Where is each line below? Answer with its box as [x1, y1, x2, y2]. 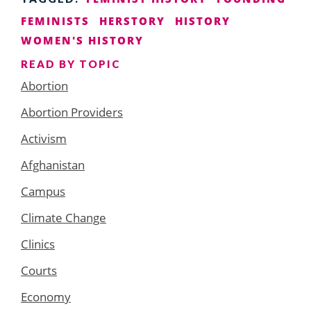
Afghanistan [21, 156, 85, 173]
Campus [21, 183, 65, 199]
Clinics [21, 235, 55, 252]
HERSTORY [99, 14, 165, 28]
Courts [21, 262, 57, 278]
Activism [21, 130, 67, 146]
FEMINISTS [21, 14, 90, 28]
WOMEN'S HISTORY [21, 33, 144, 48]
